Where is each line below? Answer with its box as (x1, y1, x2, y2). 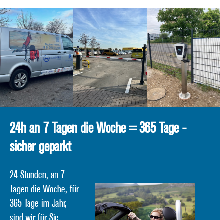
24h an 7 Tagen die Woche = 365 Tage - (10, 119, 186, 137)
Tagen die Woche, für (10, 183, 79, 196)
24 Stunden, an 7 (10, 168, 65, 182)
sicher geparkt (10, 137, 71, 156)
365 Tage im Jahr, (10, 197, 67, 211)
